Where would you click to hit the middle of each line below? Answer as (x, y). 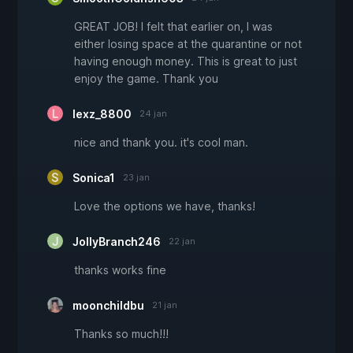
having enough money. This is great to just (186, 61)
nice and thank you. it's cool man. (161, 143)
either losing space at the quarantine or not (188, 44)
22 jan (182, 242)
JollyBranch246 (117, 242)
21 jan (165, 305)
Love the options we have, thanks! (165, 206)
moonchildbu (108, 306)
